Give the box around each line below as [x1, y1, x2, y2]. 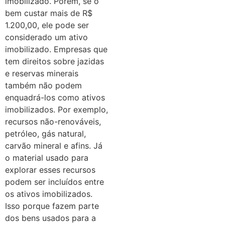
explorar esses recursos [5, 164, 95, 175]
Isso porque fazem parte [5, 200, 99, 211]
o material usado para [5, 152, 88, 163]
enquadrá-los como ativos [5, 92, 105, 102]
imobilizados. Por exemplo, [5, 104, 108, 115]
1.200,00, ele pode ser [5, 20, 89, 30]
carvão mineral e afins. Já [5, 140, 102, 151]
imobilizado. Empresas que [5, 44, 107, 54]
